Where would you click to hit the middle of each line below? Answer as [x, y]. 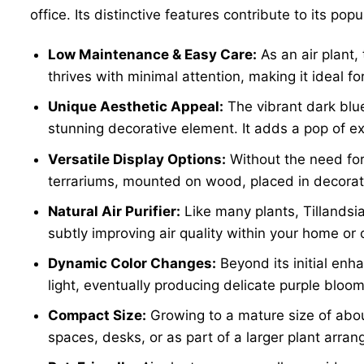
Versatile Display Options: [137, 159]
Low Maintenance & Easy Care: [153, 55]
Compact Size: [97, 316]
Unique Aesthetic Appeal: [136, 107]
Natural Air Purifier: [115, 211]
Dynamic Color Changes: [132, 263]
